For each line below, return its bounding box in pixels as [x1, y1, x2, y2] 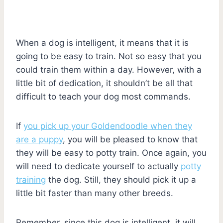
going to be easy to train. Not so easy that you [16, 51, 202, 61]
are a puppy [16, 134, 63, 144]
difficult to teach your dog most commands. [16, 91, 191, 102]
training [16, 174, 46, 185]
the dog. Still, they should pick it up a [46, 174, 196, 185]
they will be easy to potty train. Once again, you [16, 147, 207, 158]
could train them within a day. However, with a [16, 64, 202, 75]
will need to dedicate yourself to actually [16, 161, 181, 171]
